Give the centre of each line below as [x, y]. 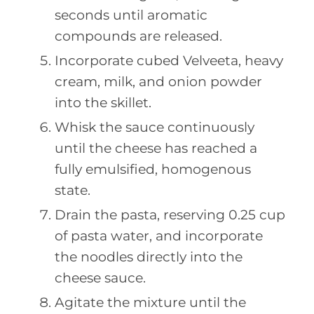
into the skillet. [103, 102]
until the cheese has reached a [156, 148]
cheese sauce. [100, 278]
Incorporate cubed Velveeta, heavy [169, 60]
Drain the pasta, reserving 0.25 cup [170, 214]
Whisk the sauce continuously [155, 127]
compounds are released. [138, 36]
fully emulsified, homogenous [153, 169]
